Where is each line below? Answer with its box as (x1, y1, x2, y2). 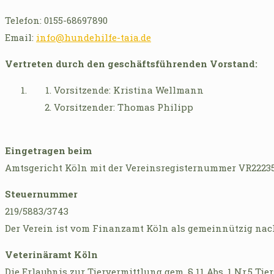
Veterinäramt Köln (5, 248, 98, 261)
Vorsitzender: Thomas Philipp (54, 100, 193, 113)
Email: (5, 31, 36, 43)
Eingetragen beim (5, 144, 92, 157)
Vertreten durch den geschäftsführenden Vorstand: (5, 57, 257, 70)
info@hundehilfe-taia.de (36, 31, 151, 43)
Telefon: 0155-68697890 (5, 13, 108, 26)
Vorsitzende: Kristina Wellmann (54, 83, 204, 96)
